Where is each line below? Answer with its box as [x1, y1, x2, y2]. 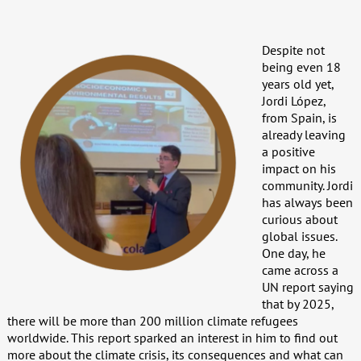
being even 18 [261, 59, 341, 75]
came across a [261, 262, 338, 278]
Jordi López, [261, 93, 326, 109]
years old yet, [261, 76, 334, 92]
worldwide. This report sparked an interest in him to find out [6, 330, 338, 346]
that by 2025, [261, 296, 334, 312]
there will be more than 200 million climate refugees [6, 313, 298, 329]
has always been [261, 194, 353, 210]
